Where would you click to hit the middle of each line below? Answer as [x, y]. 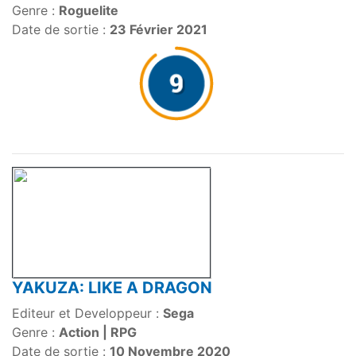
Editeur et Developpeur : [87, 313]
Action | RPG [98, 333]
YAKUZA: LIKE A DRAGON [112, 288]
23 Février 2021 [159, 30]
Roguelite [89, 11]
